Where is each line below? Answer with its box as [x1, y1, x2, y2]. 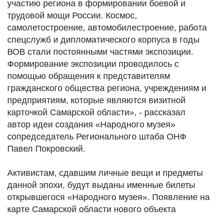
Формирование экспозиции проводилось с [7, 59, 179, 69]
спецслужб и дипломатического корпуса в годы [7, 35, 200, 45]
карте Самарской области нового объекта [7, 204, 176, 214]
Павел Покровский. [7, 144, 85, 154]
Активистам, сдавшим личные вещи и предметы [7, 168, 203, 178]
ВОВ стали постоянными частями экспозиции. [7, 47, 193, 57]
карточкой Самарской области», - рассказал [7, 108, 186, 117]
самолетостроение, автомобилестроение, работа [7, 23, 207, 32]
